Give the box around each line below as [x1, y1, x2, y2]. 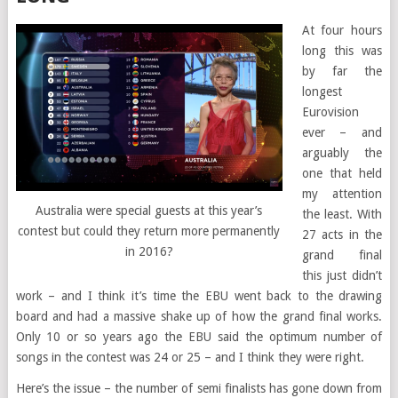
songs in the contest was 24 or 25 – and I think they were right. [15, 350, 364, 364]
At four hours [301, 23, 383, 37]
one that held [301, 166, 383, 180]
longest [301, 84, 342, 99]
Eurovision [301, 105, 359, 119]
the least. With [301, 207, 383, 221]
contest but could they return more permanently [18, 224, 281, 239]
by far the [301, 64, 383, 78]
